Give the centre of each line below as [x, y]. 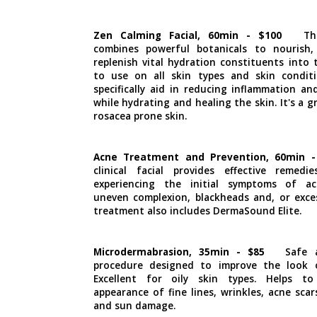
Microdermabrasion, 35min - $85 [182, 252]
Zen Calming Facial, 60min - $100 [188, 35]
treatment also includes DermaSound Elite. [197, 211]
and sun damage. [136, 305]
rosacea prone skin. [141, 116]
